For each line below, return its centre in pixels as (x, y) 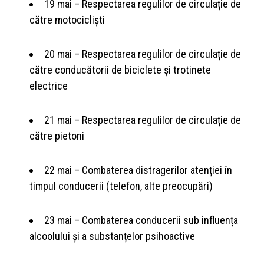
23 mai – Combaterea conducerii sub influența (141, 220)
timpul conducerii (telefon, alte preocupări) (121, 186)
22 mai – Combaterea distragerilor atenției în (138, 170)
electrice (49, 85)
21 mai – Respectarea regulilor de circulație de (143, 120)
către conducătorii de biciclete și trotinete (120, 70)
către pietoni (57, 136)
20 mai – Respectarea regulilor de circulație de (143, 54)
